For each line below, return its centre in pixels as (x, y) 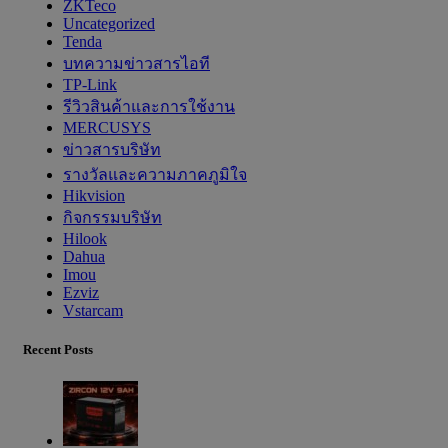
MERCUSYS (107, 128)
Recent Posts (58, 350)
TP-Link (90, 85)
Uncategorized (109, 24)
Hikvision (94, 196)
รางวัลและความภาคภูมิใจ (155, 175)
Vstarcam (93, 311)
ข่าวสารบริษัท (112, 150)
